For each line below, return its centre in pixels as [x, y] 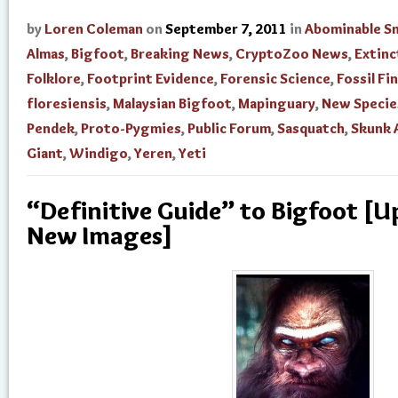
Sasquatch [311, 128]
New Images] [99, 235]
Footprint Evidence [151, 79]
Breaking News [180, 54]
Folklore [54, 79]
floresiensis [67, 103]
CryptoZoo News [292, 54]
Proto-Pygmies [131, 128]
